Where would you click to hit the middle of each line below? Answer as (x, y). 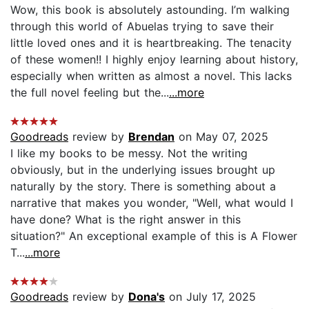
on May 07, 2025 (221, 136)
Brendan (151, 136)
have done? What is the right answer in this (126, 219)
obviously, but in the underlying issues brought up (143, 169)
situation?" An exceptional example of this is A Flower (154, 236)
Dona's (147, 296)
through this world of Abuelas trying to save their (142, 26)
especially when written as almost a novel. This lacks (151, 76)
